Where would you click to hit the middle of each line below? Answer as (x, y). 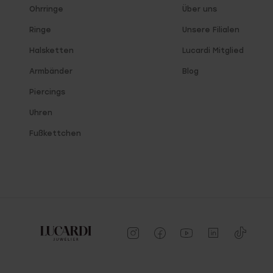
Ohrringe (46, 9)
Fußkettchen (55, 133)
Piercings (47, 92)
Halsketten (51, 51)
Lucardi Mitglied (213, 51)
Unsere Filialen (211, 30)
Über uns (199, 9)
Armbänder (51, 71)
